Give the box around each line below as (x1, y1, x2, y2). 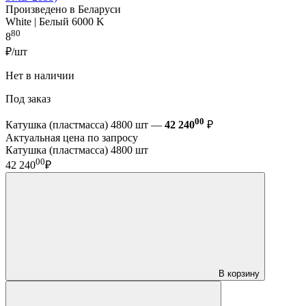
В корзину (219, 268, 260, 279)
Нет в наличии (5, 69, 77, 81)
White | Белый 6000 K (5, 16, 105, 28)
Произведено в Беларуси (5, 3, 121, 16)
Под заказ (5, 92, 53, 105)
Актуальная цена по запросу (5, 132, 138, 144)
